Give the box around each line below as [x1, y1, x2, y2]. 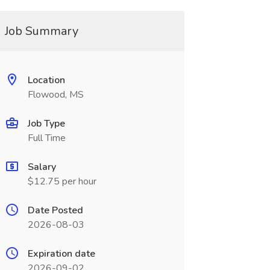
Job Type [27, 117, 65, 130]
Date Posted [27, 204, 83, 217]
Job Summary [4, 23, 78, 39]
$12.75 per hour [27, 175, 96, 188]
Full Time [27, 131, 66, 145]
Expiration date [27, 247, 95, 260]
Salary [27, 160, 56, 174]
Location [27, 74, 65, 87]
